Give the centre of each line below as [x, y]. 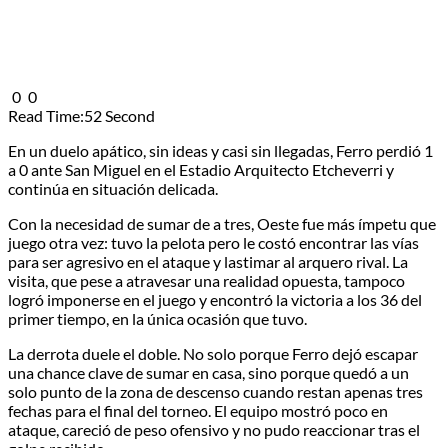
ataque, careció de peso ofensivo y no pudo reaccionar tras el [214, 429]
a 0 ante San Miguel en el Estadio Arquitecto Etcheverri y [201, 169]
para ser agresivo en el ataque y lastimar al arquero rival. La [208, 261]
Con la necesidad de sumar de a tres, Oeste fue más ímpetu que [222, 223]
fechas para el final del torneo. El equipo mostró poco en [198, 410]
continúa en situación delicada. [113, 188]
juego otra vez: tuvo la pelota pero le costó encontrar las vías [213, 242]
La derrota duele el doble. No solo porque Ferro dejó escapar [213, 353]
